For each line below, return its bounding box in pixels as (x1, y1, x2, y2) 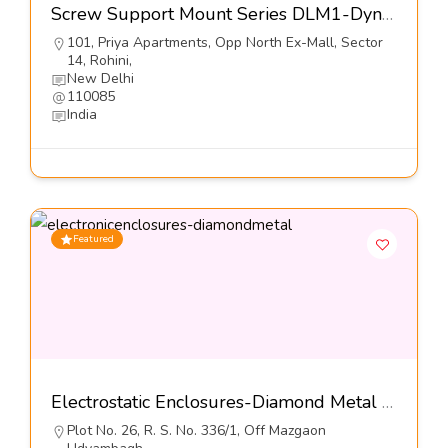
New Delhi (67, 69, 134, 89)
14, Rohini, (67, 51, 132, 71)
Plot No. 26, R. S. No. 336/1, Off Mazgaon (67, 421, 326, 441)
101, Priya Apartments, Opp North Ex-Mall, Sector (67, 33, 383, 53)
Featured (73, 232, 114, 247)
